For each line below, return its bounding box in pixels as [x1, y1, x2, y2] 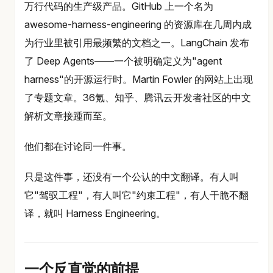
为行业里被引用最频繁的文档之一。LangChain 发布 [24, 37, 249, 49]
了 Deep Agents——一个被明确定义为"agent [24, 55, 222, 68]
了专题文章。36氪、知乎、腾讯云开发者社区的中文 [24, 91, 251, 104]
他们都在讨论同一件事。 [24, 140, 132, 153]
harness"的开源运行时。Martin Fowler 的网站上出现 [24, 73, 253, 86]
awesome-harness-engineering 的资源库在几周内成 [24, 18, 252, 31]
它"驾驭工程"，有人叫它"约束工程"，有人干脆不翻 [24, 189, 249, 202]
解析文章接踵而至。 [24, 110, 112, 122]
